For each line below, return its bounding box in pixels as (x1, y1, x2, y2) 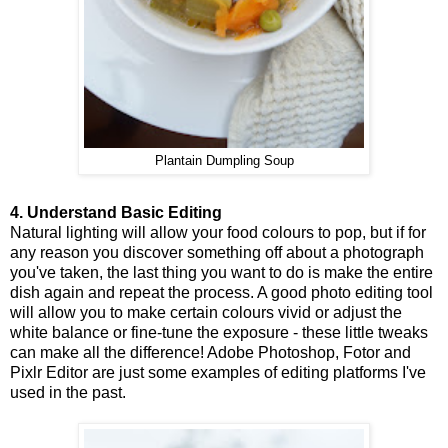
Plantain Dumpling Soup (154, 154, 294, 169)
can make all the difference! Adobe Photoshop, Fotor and (10, 344, 411, 362)
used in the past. (10, 384, 126, 402)
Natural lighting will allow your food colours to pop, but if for (10, 224, 426, 242)
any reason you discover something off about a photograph (10, 244, 424, 262)
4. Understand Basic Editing (10, 204, 222, 222)
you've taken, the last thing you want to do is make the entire (10, 264, 433, 282)
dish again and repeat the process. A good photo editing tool (10, 284, 433, 302)
